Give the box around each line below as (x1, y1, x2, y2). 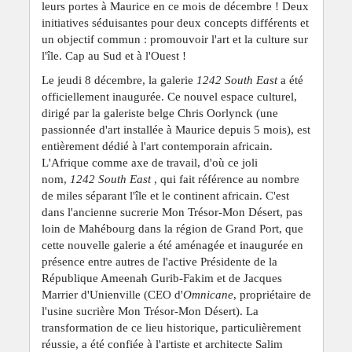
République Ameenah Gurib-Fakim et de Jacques (41, 271, 282, 284)
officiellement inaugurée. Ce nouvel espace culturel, (41, 90, 297, 103)
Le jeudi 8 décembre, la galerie (41, 73, 196, 86)
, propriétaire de (233, 288, 311, 301)
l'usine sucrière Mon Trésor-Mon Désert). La (41, 304, 258, 317)
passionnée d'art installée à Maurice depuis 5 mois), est (41, 123, 310, 136)
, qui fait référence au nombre (150, 172, 299, 185)
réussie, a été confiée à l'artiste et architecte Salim (41, 337, 283, 350)
